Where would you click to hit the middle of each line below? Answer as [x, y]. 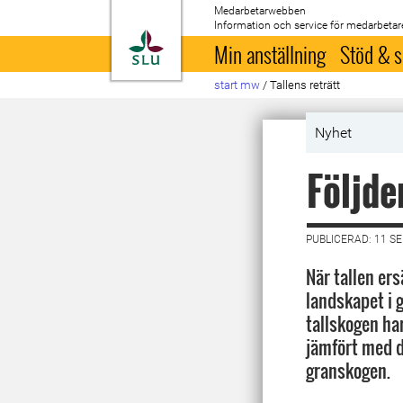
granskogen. [348, 371]
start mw [237, 85]
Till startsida [208, 40]
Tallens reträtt [305, 85]
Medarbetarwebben [260, 11]
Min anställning [270, 54]
